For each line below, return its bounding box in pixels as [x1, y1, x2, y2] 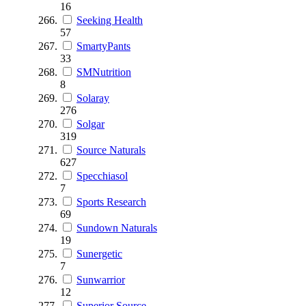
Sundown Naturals [76, 221, 157, 234]
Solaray [76, 92, 109, 104]
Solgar [76, 117, 105, 130]
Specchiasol [76, 169, 128, 182]
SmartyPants [76, 40, 130, 52]
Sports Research [76, 195, 146, 208]
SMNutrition [76, 66, 131, 78]
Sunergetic [76, 247, 122, 260]
